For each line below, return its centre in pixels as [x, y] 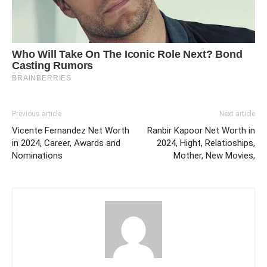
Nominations [37, 155]
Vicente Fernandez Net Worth [71, 130]
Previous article [37, 114]
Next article [237, 114]
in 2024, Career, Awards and [66, 143]
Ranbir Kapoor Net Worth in [201, 130]
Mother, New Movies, [214, 155]
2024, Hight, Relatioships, [206, 143]
